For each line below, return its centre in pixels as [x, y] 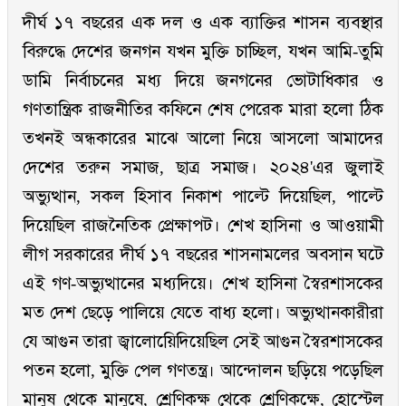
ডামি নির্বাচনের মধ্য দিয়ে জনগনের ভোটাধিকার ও [203, 81]
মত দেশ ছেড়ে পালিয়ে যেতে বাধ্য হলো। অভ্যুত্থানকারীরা [203, 313]
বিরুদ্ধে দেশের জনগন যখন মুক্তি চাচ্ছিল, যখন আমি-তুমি [203, 52]
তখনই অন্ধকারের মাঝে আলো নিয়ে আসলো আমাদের [203, 139]
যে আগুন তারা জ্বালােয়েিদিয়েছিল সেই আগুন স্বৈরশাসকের [203, 342]
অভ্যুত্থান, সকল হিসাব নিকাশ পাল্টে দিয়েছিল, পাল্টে [203, 197]
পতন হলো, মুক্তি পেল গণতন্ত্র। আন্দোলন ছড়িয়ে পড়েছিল [203, 371]
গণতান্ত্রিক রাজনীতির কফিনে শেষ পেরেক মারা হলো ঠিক [203, 110]
